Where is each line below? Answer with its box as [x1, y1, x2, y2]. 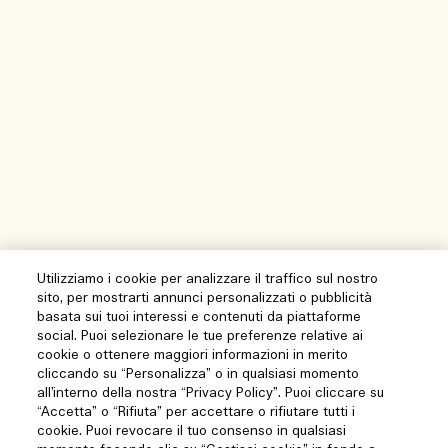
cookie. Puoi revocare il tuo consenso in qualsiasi [37, 423, 347, 440]
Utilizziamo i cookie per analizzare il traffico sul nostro [37, 271, 379, 288]
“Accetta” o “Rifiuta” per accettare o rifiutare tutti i [37, 404, 356, 421]
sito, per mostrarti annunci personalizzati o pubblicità [37, 290, 373, 307]
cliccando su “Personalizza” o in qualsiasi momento [37, 366, 360, 383]
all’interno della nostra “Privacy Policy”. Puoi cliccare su [37, 385, 385, 402]
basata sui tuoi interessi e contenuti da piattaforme [37, 309, 362, 326]
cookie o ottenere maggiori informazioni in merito [37, 347, 349, 364]
